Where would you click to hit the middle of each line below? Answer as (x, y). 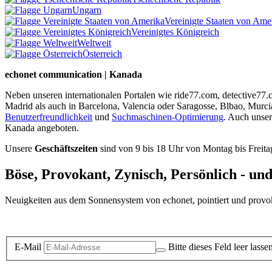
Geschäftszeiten (66, 149)
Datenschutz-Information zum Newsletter (84, 221)
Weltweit (94, 43)
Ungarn (87, 10)
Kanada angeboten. (42, 128)
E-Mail (28, 246)
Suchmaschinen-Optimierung (168, 117)
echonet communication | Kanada (73, 75)
